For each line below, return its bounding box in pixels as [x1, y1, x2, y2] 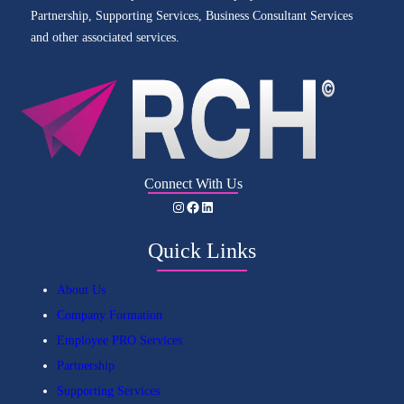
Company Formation [57, 308, 162, 323]
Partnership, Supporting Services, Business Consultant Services [30, 9, 353, 23]
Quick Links [148, 239, 256, 263]
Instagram [170, 197, 181, 214]
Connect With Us [143, 176, 243, 192]
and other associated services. [30, 31, 179, 45]
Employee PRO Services [57, 334, 182, 348]
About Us [57, 283, 106, 298]
